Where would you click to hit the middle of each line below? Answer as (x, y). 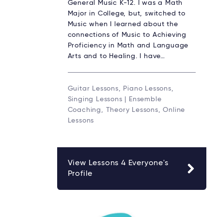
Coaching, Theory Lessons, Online (126, 110)
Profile (80, 174)
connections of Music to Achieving (127, 35)
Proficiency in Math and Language (128, 45)
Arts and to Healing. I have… (116, 56)
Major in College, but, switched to (126, 13)
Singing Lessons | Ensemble (115, 99)
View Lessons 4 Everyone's (118, 163)
